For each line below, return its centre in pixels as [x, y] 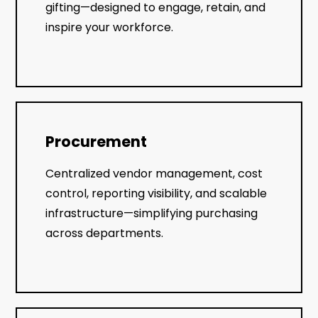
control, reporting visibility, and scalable [157, 193]
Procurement [97, 141]
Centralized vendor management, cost [154, 173]
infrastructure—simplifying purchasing [152, 213]
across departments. [105, 233]
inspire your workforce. [110, 27]
